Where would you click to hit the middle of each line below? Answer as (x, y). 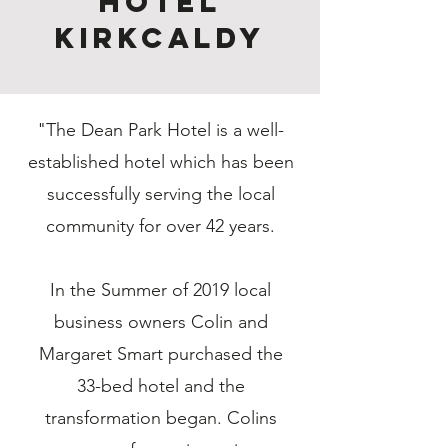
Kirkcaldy (160, 38)
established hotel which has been (160, 162)
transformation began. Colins (160, 418)
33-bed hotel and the (160, 386)
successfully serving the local (160, 194)
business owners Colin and (160, 322)
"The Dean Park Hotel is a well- (160, 130)
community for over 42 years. (160, 226)
